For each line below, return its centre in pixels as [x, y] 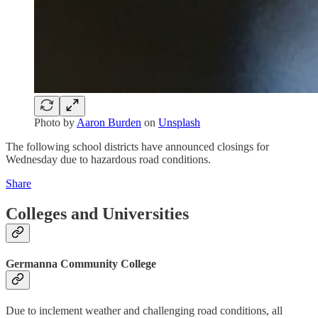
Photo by [55, 122]
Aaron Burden [109, 122]
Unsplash [179, 122]
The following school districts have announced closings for [137, 146]
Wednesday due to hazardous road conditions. [108, 159]
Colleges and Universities [97, 213]
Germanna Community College [81, 263]
